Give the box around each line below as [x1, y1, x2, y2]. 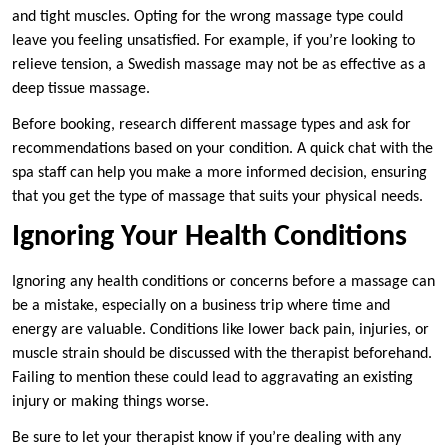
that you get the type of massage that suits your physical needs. [12, 189, 423, 206]
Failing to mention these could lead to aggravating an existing [12, 370, 413, 387]
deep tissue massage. [12, 81, 150, 98]
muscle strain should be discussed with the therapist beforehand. [12, 346, 432, 363]
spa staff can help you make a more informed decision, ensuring [12, 165, 427, 182]
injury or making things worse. [12, 394, 209, 411]
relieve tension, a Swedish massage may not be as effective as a [12, 57, 426, 74]
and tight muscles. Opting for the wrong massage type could [12, 9, 403, 26]
